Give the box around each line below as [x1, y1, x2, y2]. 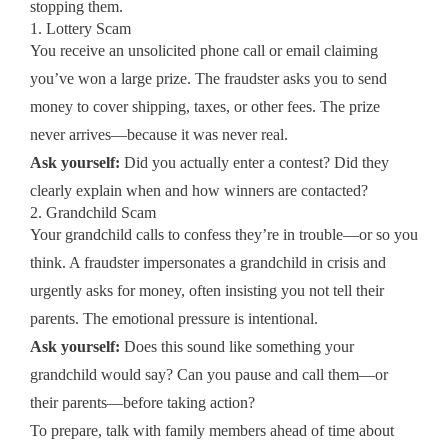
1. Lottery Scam [30, 19, 131, 37]
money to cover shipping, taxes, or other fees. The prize [30, 97, 380, 115]
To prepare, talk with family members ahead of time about [30, 421, 394, 439]
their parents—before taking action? [30, 393, 255, 411]
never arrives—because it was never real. [30, 125, 288, 143]
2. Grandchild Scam [30, 203, 156, 221]
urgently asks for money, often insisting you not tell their [30, 281, 384, 299]
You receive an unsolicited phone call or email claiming [30, 41, 378, 59]
